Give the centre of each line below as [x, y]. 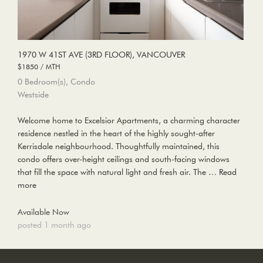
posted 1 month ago [54, 225]
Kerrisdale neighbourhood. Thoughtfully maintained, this [119, 146]
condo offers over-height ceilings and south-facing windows [124, 159]
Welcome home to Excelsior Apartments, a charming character [129, 121]
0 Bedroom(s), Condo [56, 82]
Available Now [43, 212]
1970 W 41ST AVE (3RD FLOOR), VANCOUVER [101, 55]
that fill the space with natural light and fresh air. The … [118, 172]
